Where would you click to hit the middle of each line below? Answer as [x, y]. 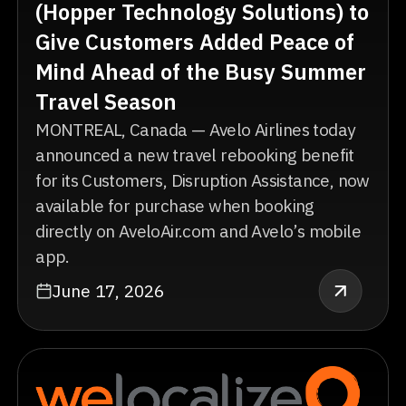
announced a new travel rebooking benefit [195, 154]
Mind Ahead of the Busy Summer [201, 72]
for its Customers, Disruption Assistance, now [203, 179]
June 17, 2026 [109, 290]
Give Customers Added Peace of [195, 42]
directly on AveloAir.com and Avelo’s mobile [198, 230]
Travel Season [106, 101]
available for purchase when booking [175, 205]
